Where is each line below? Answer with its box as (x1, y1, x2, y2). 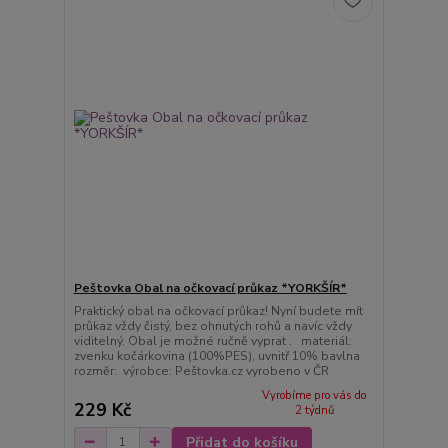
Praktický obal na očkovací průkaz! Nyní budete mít (73, 303, 363, 320)
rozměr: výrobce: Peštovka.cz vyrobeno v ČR (73, 363, 332, 380)
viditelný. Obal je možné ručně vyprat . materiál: (73, 333, 352, 350)
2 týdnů (294, 403, 334, 418)
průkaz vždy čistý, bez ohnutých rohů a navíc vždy (73, 318, 352, 335)
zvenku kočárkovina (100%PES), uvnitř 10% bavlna (73, 348, 360, 365)
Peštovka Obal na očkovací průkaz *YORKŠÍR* (73, 280, 347, 297)
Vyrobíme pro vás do (262, 388, 367, 403)
